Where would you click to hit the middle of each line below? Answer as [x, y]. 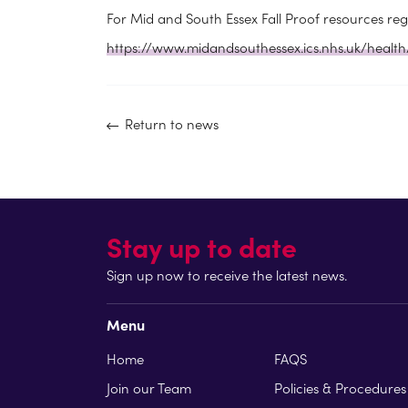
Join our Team [149, 387]
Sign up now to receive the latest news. [227, 274]
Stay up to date [202, 245]
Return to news [170, 123]
